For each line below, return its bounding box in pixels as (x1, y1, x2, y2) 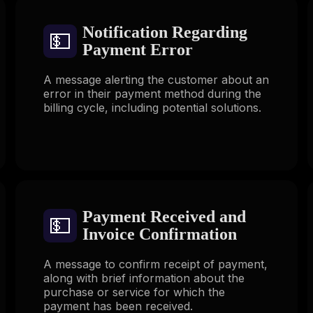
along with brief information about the (43, 270, 245, 285)
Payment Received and (82, 207, 246, 226)
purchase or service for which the (43, 284, 225, 299)
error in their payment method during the (43, 87, 261, 101)
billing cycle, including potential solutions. (43, 101, 261, 115)
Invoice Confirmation (82, 224, 237, 243)
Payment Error (82, 41, 193, 59)
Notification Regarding (82, 23, 247, 42)
